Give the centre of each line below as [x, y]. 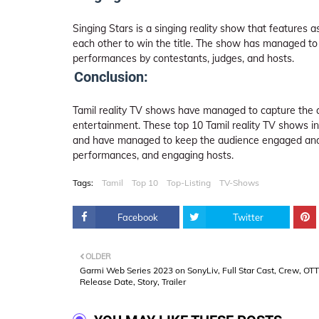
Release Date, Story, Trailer [133, 282]
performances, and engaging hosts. [153, 155]
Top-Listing [189, 183]
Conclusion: [111, 77]
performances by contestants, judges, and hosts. [183, 58]
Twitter [248, 217]
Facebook [137, 217]
